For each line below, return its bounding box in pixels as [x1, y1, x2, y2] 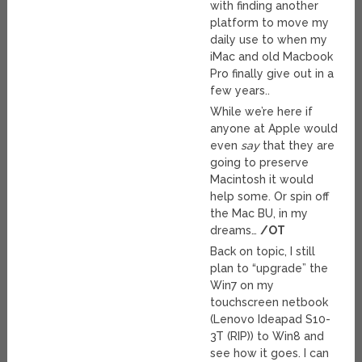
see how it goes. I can [210, 346, 330, 360]
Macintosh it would [210, 172, 314, 186]
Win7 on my [210, 278, 275, 292]
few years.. [210, 83, 271, 97]
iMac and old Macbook [210, 49, 334, 63]
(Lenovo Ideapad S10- [210, 312, 331, 326]
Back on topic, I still [210, 244, 316, 258]
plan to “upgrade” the [210, 261, 329, 275]
